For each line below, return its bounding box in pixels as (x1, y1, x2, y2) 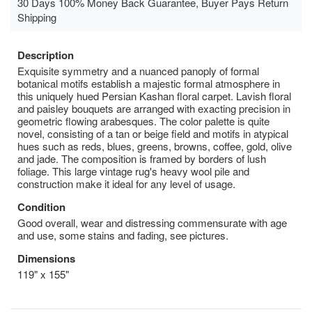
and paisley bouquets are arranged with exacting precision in (17, 100, 290, 116)
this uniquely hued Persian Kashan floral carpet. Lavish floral (17, 88, 291, 103)
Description (17, 47, 74, 63)
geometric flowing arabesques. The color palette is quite (17, 113, 270, 128)
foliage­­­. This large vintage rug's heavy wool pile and (17, 163, 249, 178)
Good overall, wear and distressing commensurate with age (17, 214, 287, 230)
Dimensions (17, 250, 75, 266)
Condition (17, 198, 65, 214)
